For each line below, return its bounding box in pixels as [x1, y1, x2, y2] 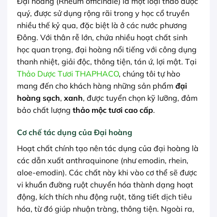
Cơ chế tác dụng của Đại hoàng [17, 127, 132, 137]
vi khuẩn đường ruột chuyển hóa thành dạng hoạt [17, 179, 193, 189]
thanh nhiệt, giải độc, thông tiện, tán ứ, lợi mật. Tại [17, 57, 197, 67]
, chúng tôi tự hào [119, 69, 180, 79]
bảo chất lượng [17, 105, 73, 115]
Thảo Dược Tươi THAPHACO [17, 69, 119, 79]
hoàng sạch [17, 93, 60, 103]
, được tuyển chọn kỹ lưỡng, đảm [83, 93, 198, 103]
